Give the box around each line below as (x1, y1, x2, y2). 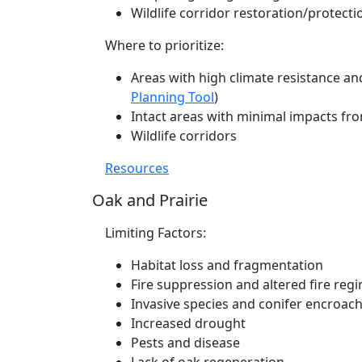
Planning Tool (131, 88, 214, 106)
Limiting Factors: (105, 224, 206, 242)
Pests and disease (131, 334, 240, 351)
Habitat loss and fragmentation (131, 256, 323, 274)
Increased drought (131, 314, 246, 332)
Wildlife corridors (131, 127, 237, 145)
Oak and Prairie (92, 189, 208, 211)
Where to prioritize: (105, 36, 224, 54)
